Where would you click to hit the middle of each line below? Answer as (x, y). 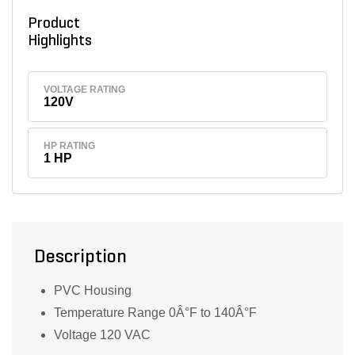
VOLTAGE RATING (85, 89)
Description (80, 258)
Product (53, 24)
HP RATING (70, 146)
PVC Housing (93, 291)
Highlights (63, 41)
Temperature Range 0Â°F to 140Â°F (155, 313)
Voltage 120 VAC (102, 335)
